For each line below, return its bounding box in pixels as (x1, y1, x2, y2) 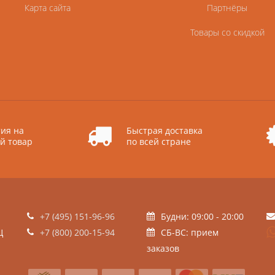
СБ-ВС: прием (161, 226, 219, 238)
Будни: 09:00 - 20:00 (161, 210, 244, 222)
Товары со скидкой (190, 26, 265, 38)
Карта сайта (25, 1, 71, 14)
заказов (147, 242, 179, 254)
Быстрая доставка (126, 124, 203, 136)
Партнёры (207, 1, 248, 14)
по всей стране (126, 135, 191, 147)
